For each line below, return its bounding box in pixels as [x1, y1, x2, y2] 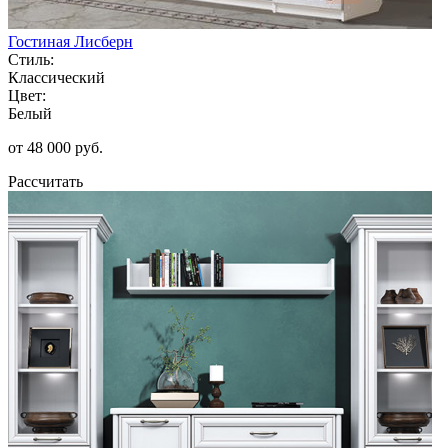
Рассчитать [8, 172, 83, 190]
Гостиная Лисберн [8, 32, 133, 50]
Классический [8, 68, 105, 86]
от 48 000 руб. [8, 138, 103, 156]
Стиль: [8, 50, 54, 68]
